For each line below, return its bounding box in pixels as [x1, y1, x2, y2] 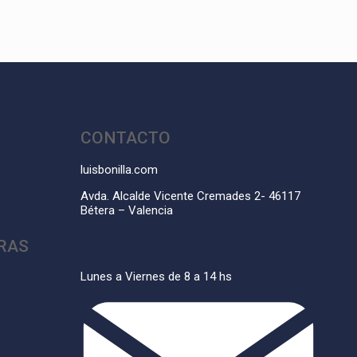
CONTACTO [80, 128, 171, 147]
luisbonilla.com [80, 163, 158, 177]
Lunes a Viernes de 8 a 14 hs [80, 269, 232, 284]
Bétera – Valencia [80, 203, 173, 218]
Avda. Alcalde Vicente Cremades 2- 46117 [80, 189, 300, 203]
